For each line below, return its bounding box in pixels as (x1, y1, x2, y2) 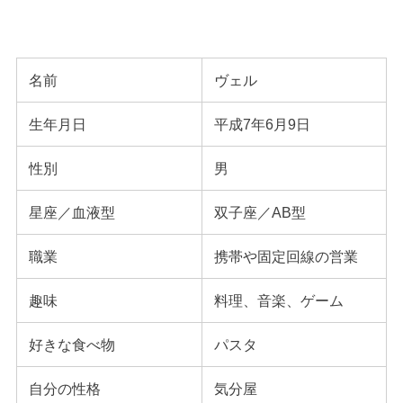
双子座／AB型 (213, 204, 306, 221)
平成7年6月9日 (213, 116, 310, 133)
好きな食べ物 (28, 336, 115, 354)
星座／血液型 (28, 204, 115, 221)
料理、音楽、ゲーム (213, 292, 344, 309)
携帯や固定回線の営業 (213, 248, 358, 265)
